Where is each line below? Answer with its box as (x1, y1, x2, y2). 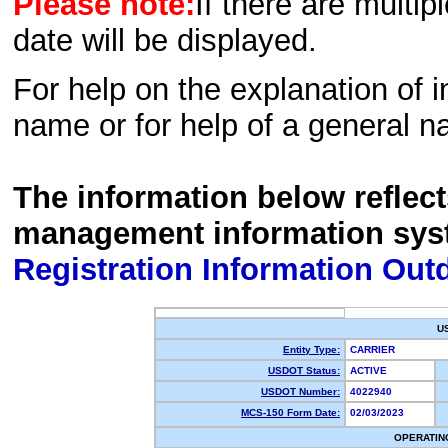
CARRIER (350, 344, 401, 355)
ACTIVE (350, 365, 393, 376)
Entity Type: (283, 344, 340, 355)
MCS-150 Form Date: (241, 407, 340, 418)
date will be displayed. (13, 23, 317, 59)
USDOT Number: (261, 386, 340, 397)
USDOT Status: (268, 365, 340, 376)
